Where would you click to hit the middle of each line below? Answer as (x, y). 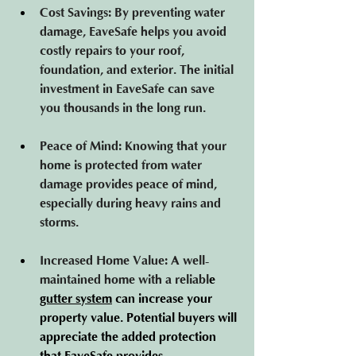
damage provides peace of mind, (130, 184)
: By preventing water (168, 13)
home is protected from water (122, 165)
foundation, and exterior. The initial (138, 70)
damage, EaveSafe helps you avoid (135, 32)
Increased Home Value (102, 261)
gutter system (76, 299)
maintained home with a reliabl (124, 280)
